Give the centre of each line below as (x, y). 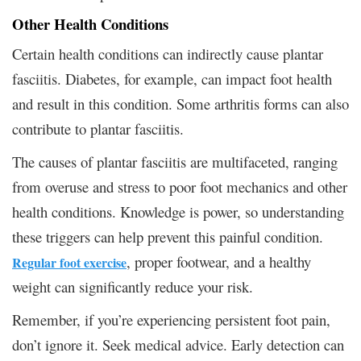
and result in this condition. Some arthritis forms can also (180, 103)
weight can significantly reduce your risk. (133, 286)
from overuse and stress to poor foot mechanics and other (180, 186)
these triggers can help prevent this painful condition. (168, 236)
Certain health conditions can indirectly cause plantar (168, 53)
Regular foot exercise (69, 262)
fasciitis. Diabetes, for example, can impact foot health (172, 78)
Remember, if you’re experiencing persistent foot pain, (171, 319)
